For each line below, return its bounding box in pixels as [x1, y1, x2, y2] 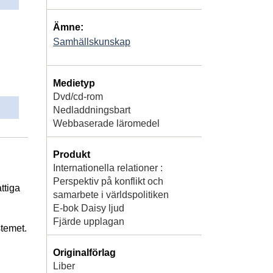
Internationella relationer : [53, 162, 163, 173]
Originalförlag [53, 247, 116, 258]
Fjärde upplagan [53, 216, 124, 227]
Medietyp [53, 77, 95, 88]
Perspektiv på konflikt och [53, 175, 163, 186]
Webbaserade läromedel [53, 118, 160, 129]
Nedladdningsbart [53, 104, 130, 115]
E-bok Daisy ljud [53, 202, 124, 213]
